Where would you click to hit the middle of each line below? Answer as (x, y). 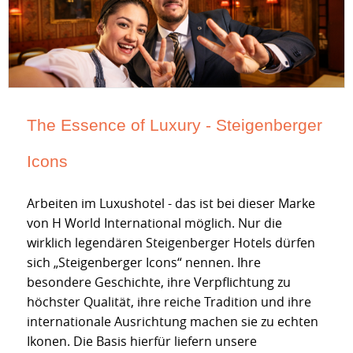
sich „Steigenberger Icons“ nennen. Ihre (144, 263)
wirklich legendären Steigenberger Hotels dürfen (171, 243)
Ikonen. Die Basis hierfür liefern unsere (142, 342)
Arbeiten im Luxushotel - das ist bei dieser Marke (171, 204)
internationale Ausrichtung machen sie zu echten (173, 322)
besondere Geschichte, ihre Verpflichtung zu (159, 282)
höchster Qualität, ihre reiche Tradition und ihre (169, 302)
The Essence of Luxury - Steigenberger (175, 125)
